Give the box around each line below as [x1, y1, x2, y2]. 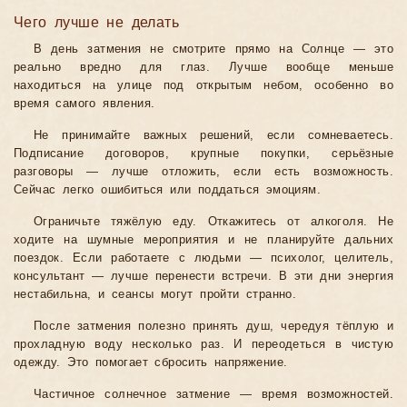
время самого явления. [14, 97, 155, 111]
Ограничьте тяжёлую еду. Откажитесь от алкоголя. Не [34, 215, 393, 229]
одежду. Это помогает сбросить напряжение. [14, 356, 288, 370]
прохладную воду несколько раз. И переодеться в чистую [14, 338, 393, 352]
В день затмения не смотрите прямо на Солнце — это [34, 43, 393, 56]
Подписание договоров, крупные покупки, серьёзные [14, 147, 393, 161]
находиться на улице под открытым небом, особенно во [14, 79, 393, 93]
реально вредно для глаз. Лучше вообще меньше [14, 61, 393, 74]
